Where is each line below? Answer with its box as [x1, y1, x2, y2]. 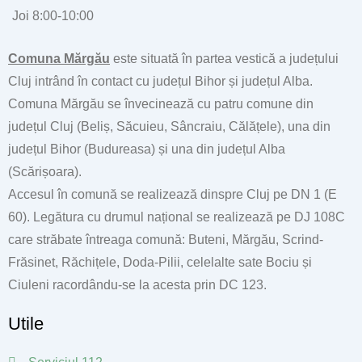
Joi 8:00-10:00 [12, 9, 94, 23]
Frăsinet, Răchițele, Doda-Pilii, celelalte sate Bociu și [8, 255, 312, 269]
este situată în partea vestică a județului [110, 52, 339, 65]
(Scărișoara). [8, 165, 82, 179]
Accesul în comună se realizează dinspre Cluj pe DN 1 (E [8, 187, 337, 201]
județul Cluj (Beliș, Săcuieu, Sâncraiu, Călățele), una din [8, 120, 330, 133]
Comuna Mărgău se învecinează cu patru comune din [8, 97, 314, 111]
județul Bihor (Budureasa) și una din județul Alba [8, 142, 285, 156]
